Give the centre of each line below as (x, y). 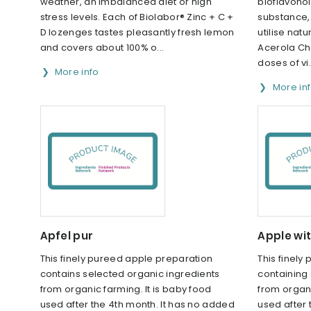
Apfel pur (67, 236)
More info (77, 72)
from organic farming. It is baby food (126, 289)
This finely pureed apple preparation (126, 259)
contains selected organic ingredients (130, 274)
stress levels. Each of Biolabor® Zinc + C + (137, 17)
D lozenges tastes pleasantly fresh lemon (137, 33)
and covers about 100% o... (102, 48)
